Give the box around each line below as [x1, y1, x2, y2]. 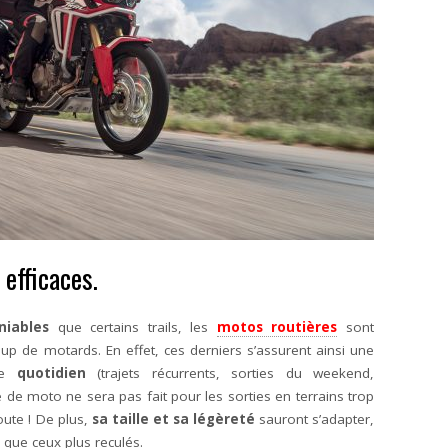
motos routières [216, 318, 338, 336]
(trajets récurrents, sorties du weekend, [85, 364, 374, 382]
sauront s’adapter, [254, 410, 375, 428]
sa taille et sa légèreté [87, 410, 255, 428]
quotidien [16, 364, 86, 382]
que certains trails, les [49, 318, 217, 336]
